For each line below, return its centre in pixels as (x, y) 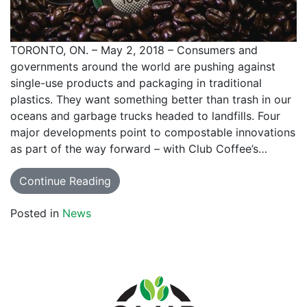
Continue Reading (65, 181)
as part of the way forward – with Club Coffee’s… (139, 149)
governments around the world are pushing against (143, 67)
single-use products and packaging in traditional (136, 83)
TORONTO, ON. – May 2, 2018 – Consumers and (134, 50)
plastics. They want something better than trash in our (151, 100)
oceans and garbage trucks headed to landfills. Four (145, 116)
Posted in (36, 213)
